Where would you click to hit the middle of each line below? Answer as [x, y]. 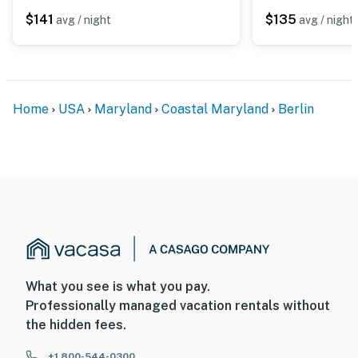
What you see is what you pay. [118, 287]
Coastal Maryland [215, 109]
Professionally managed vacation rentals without [178, 306]
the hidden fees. [76, 325]
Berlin [296, 109]
